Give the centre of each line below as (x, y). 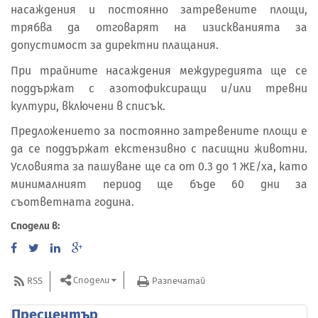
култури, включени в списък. (88, 106)
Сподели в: (35, 226)
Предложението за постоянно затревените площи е (159, 131)
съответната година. (72, 202)
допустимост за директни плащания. (115, 45)
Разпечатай (179, 281)
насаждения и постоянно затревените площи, (159, 10)
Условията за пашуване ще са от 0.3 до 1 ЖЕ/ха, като (159, 167)
